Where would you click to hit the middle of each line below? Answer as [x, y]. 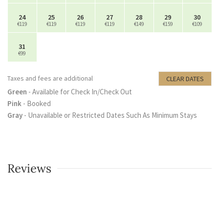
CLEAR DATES [185, 78]
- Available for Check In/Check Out [79, 91]
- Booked [36, 103]
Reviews [29, 168]
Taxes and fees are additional [50, 78]
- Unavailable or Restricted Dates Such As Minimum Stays [110, 115]
